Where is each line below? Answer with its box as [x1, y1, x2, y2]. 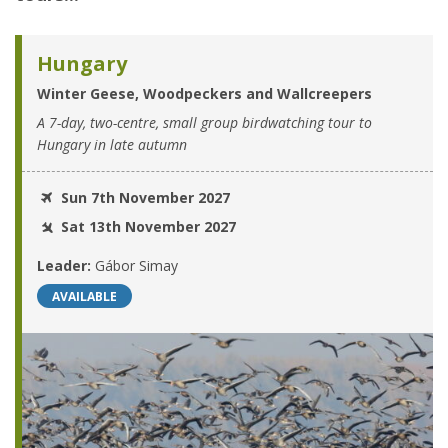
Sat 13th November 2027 [56, 217, 236, 237]
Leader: [37, 256, 95, 276]
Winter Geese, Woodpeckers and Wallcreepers [37, 84, 372, 104]
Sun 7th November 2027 [56, 188, 230, 208]
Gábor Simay [95, 256, 178, 276]
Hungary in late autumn [37, 135, 187, 155]
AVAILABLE [52, 288, 117, 306]
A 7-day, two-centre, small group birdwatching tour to [37, 113, 372, 133]
